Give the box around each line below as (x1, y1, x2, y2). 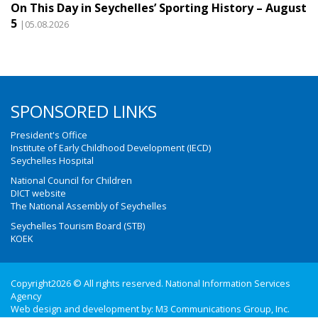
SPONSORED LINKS (11, 99, 157, 123)
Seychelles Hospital (11, 154, 94, 167)
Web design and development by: (11, 302, 155, 315)
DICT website (11, 187, 66, 199)
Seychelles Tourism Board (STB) (11, 219, 145, 232)
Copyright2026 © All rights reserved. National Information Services (11, 277, 290, 290)
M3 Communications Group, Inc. (155, 302, 290, 315)
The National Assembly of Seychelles (11, 199, 167, 212)
